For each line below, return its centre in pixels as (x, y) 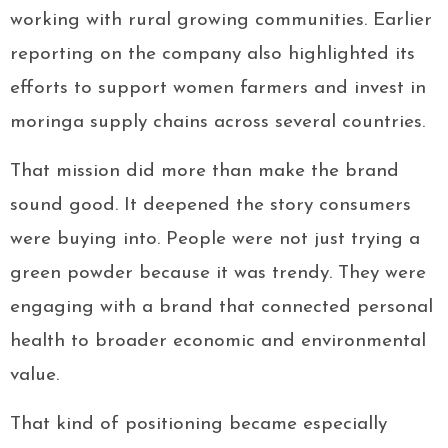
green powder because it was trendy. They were (218, 274)
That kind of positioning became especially (198, 425)
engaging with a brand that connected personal (221, 308)
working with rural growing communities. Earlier (221, 21)
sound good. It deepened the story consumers (210, 206)
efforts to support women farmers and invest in (218, 89)
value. (34, 376)
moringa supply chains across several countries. (217, 123)
